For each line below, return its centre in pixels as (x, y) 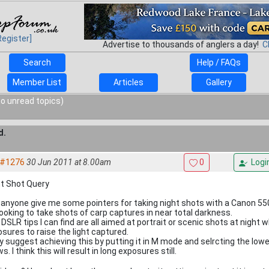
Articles (128, 82)
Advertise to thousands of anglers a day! (182, 44)
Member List (37, 82)
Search (37, 62)
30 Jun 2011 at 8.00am (69, 162)
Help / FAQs (219, 62)
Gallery (219, 82)
